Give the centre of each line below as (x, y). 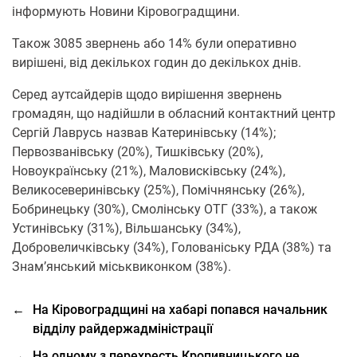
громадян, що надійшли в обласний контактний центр (174, 114)
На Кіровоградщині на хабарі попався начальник (180, 310)
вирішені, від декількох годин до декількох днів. (157, 63)
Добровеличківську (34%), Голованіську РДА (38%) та (172, 247)
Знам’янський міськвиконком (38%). (122, 267)
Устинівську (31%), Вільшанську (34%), (126, 228)
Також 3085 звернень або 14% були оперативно (154, 43)
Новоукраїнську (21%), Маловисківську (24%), (149, 171)
